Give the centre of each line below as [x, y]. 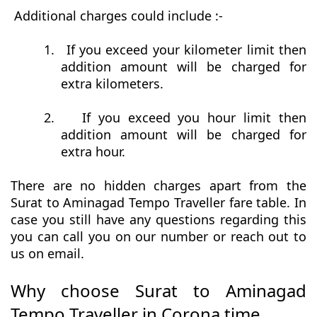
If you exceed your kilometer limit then [186, 50]
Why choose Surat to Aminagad [158, 291]
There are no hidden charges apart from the [158, 186]
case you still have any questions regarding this [158, 220]
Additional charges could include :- [119, 16]
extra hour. [93, 152]
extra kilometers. [112, 84]
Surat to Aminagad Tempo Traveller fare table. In [158, 203]
